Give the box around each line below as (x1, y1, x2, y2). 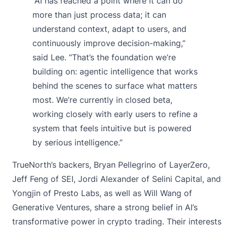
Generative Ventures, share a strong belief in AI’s (12, 202, 198, 213)
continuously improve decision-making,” (32, 38, 185, 49)
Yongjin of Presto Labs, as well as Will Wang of (12, 188, 192, 199)
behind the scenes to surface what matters (32, 81, 197, 91)
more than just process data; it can (32, 10, 166, 20)
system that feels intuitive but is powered (32, 123, 192, 134)
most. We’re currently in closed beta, (32, 95, 172, 105)
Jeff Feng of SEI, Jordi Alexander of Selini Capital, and (12, 174, 221, 184)
